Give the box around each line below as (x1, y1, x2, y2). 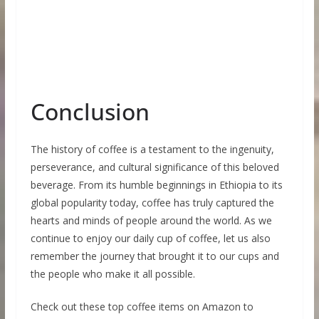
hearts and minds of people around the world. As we (30, 214, 272, 228)
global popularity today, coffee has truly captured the (30, 196, 274, 210)
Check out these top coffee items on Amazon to (30, 300, 253, 314)
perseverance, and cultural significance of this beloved (30, 160, 279, 174)
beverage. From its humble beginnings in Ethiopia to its (30, 178, 283, 192)
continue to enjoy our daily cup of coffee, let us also (30, 231, 271, 246)
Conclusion (30, 96, 150, 127)
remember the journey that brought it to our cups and (30, 249, 279, 263)
